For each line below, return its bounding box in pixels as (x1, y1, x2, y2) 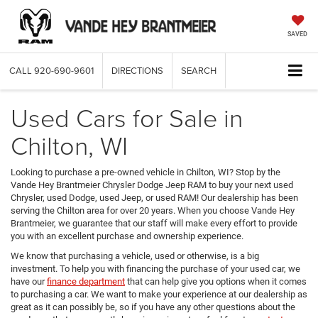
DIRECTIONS (111, 64, 163, 77)
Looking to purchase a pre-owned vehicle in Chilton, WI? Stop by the (11, 166, 280, 177)
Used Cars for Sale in (11, 99, 243, 135)
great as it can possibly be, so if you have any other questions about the (11, 301, 295, 312)
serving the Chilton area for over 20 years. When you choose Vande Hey (11, 204, 295, 216)
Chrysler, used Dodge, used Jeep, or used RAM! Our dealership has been (11, 192, 298, 203)
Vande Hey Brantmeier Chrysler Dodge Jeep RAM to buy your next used (11, 179, 293, 190)
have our (11, 275, 47, 287)
